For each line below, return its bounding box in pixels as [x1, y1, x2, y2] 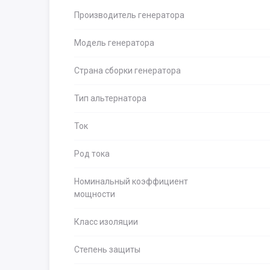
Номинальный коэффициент [74, 177, 188, 186]
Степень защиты [74, 245, 140, 254]
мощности [74, 189, 115, 199]
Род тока [74, 149, 110, 159]
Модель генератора [74, 38, 154, 48]
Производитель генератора [74, 10, 184, 20]
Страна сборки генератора [74, 66, 181, 75]
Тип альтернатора [74, 93, 146, 103]
